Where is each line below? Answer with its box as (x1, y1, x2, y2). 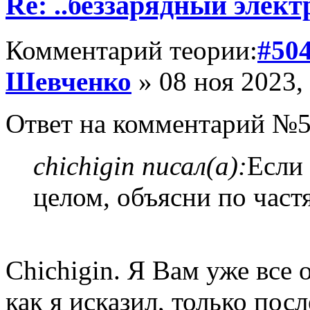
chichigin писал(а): (33, 151, 247, 181)
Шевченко (6, 66, 131, 97)
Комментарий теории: (6, 35, 257, 66)
